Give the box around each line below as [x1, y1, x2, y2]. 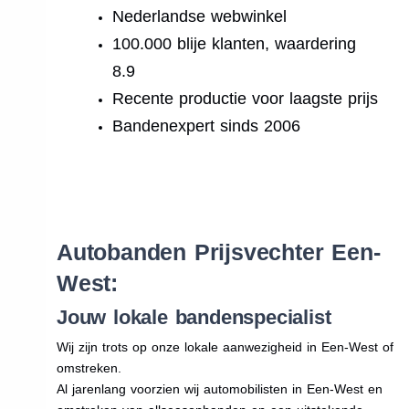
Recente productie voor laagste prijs [112, 89, 379, 108]
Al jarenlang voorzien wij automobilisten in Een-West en [56, 381, 383, 396]
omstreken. [56, 360, 121, 375]
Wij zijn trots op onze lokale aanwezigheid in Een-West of [56, 339, 393, 354]
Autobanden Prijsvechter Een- [56, 238, 381, 265]
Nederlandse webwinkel [112, 6, 288, 26]
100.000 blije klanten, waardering [112, 34, 357, 53]
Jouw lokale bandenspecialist [56, 305, 331, 329]
